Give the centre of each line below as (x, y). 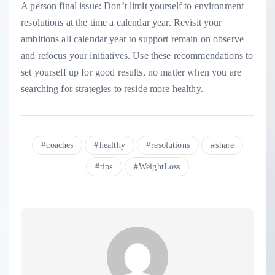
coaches (60, 145)
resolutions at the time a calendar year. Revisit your (122, 23)
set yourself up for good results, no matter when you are (131, 72)
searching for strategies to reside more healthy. (112, 89)
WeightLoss (160, 167)
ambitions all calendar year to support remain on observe (132, 39)
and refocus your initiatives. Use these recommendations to (137, 56)
